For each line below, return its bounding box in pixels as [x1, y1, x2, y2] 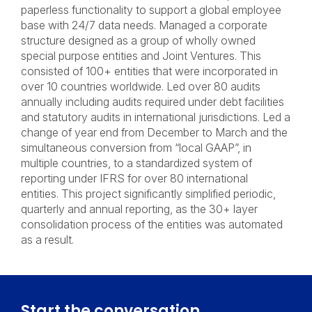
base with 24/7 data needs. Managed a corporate [21, 18, 267, 32]
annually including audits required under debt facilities [21, 95, 284, 109]
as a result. [21, 233, 74, 247]
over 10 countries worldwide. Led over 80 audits [21, 79, 260, 93]
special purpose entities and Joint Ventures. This [21, 49, 261, 63]
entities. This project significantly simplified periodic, [21, 187, 276, 201]
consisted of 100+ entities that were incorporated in [21, 64, 278, 78]
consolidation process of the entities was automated [21, 217, 283, 231]
